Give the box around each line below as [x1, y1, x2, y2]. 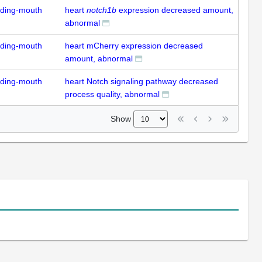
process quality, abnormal [65, 89, 160, 99]
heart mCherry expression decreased [65, 41, 203, 51]
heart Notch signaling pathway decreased [65, 77, 218, 87]
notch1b [87, 5, 116, 15]
